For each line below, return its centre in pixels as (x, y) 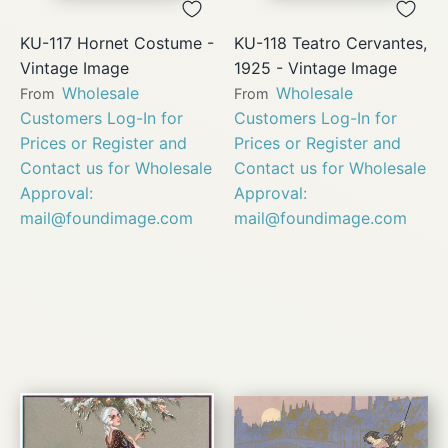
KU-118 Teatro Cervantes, (330, 42)
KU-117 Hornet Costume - (117, 42)
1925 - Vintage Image (315, 67)
